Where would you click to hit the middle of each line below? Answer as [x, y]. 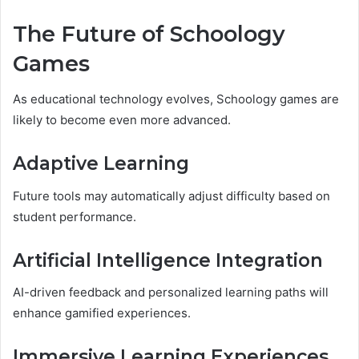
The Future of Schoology [149, 34]
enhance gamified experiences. [102, 313]
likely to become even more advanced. [122, 120]
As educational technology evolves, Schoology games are [176, 99]
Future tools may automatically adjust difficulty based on [171, 196]
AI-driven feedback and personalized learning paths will [171, 292]
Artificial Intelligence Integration [168, 260]
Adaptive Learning [101, 164]
